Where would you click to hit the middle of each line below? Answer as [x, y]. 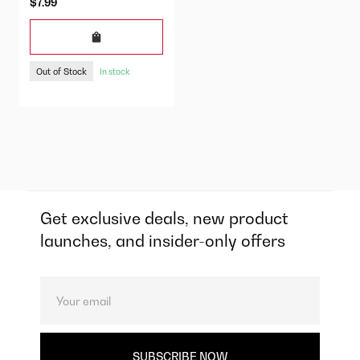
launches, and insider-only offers [162, 241]
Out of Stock [61, 71]
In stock [115, 71]
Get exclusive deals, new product [164, 219]
